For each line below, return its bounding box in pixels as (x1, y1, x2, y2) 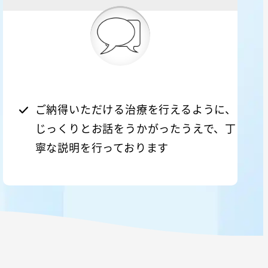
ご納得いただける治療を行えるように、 (35, 101, 236, 117)
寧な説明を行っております (35, 139, 169, 156)
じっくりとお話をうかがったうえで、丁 (35, 120, 236, 136)
